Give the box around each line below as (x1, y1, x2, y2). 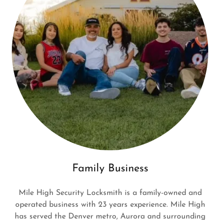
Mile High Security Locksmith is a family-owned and (18, 189, 202, 197)
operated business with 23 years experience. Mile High (15, 200, 205, 209)
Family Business (72, 163, 148, 174)
